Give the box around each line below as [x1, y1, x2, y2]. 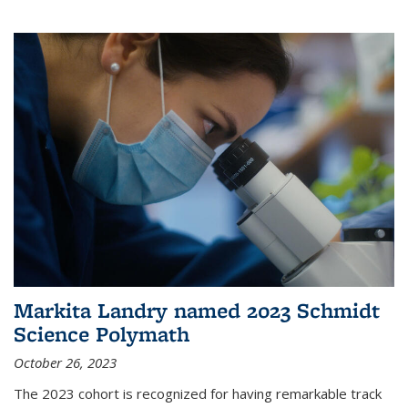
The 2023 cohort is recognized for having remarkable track [14, 384, 382, 403]
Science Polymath [14, 320, 189, 349]
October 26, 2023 [14, 353, 117, 372]
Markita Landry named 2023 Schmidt [14, 296, 380, 325]
